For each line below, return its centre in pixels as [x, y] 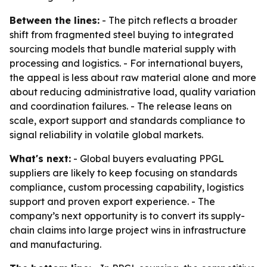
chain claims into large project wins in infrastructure [128, 230]
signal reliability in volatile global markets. [106, 135]
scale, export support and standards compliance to [127, 120]
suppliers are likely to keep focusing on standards [123, 173]
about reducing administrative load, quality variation [133, 92]
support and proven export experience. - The [112, 201]
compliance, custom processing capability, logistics [127, 187]
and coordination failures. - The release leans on [121, 106]
